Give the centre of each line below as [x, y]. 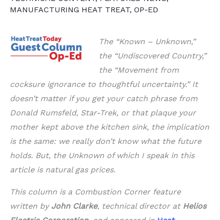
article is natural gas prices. [63, 170]
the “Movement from [139, 70]
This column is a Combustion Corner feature [95, 192]
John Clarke [74, 206]
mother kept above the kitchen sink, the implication [110, 127]
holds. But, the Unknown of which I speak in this [102, 156]
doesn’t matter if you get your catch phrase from [104, 99]
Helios [194, 206]
